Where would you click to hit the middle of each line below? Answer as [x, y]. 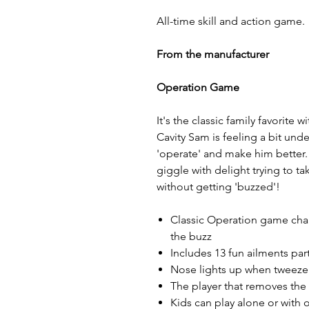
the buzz [191, 237]
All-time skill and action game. [231, 21]
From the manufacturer [213, 54]
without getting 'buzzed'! [218, 187]
